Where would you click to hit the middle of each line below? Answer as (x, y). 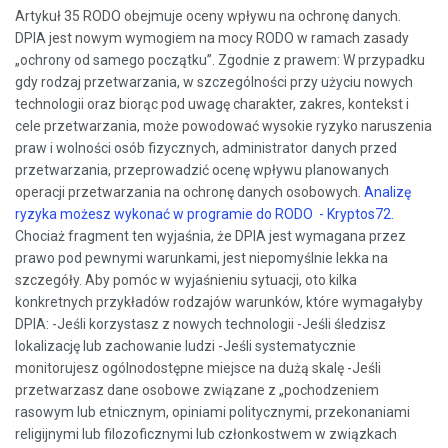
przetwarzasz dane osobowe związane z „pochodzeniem (197, 390)
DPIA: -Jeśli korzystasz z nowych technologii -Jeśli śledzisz (200, 324)
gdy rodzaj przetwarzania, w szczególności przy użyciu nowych (214, 82)
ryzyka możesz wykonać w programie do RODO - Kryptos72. (204, 214)
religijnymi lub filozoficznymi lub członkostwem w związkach (206, 434)
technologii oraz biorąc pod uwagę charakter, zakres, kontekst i (212, 104)
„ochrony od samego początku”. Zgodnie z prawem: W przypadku (220, 60)
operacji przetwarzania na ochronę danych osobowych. (189, 192)
